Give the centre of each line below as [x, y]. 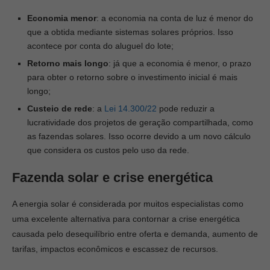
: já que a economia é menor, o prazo [180, 63]
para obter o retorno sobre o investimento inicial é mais [132, 77]
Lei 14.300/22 [130, 108]
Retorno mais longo [68, 63]
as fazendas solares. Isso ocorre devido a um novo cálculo [139, 136]
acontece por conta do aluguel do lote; [100, 46]
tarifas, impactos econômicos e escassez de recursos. [115, 249]
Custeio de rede [60, 108]
